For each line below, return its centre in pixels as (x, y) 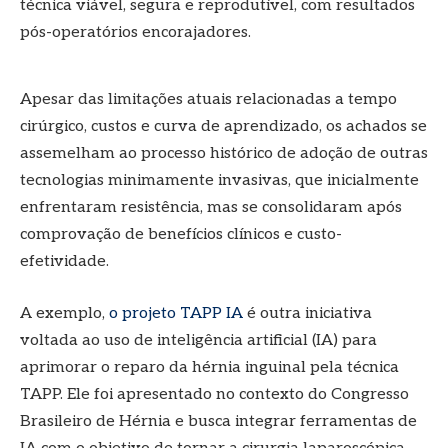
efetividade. (64, 262)
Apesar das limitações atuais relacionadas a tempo (208, 100)
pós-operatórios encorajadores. (135, 32)
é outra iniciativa (307, 313)
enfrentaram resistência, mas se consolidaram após (211, 208)
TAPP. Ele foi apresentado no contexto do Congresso (214, 394)
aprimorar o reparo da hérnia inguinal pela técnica (209, 367)
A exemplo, (64, 313)
